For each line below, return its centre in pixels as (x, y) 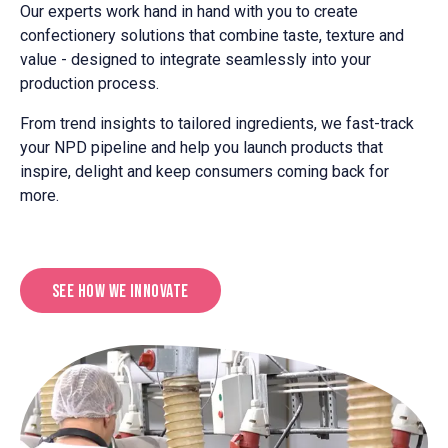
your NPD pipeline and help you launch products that (201, 148)
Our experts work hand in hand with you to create (189, 12)
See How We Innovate (120, 292)
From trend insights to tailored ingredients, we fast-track (217, 124)
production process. (89, 84)
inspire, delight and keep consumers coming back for (204, 172)
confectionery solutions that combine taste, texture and (212, 36)
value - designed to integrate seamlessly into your (195, 60)
